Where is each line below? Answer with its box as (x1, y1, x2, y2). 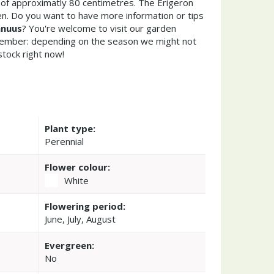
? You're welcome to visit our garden (22, 22, 176, 34)
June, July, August (44, 212, 116, 225)
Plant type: (44, 122, 95, 135)
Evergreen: (44, 239, 94, 251)
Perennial (44, 135, 84, 147)
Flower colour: (44, 160, 110, 173)
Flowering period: (44, 199, 125, 212)
